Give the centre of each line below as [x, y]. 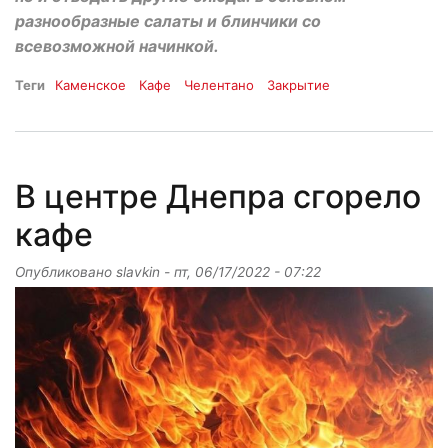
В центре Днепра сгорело [218, 196]
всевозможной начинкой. [117, 46]
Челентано [219, 85]
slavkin [138, 271]
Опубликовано [65, 271]
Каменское [90, 85]
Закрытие [299, 85]
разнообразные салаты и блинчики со [168, 21]
